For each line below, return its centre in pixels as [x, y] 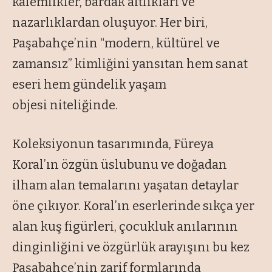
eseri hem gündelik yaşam [89, 85]
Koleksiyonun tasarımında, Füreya [113, 144]
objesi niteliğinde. [65, 105]
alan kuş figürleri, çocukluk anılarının [125, 227]
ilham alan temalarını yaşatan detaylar [125, 185]
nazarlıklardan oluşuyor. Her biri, [110, 23]
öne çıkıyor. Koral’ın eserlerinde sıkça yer [133, 206]
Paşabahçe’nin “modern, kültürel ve [116, 43]
